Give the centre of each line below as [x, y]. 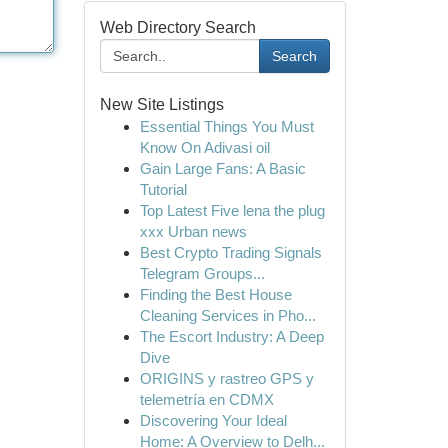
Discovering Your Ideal [213, 420]
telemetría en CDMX [206, 399]
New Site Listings [161, 104]
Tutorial [163, 189]
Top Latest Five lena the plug [232, 210]
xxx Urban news [193, 231]
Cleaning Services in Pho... [227, 315]
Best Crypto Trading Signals [230, 252]
